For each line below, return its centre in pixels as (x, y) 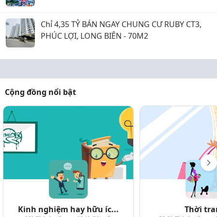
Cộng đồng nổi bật (40, 92)
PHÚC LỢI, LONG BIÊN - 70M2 (94, 36)
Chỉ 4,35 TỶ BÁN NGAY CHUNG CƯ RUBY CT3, (121, 24)
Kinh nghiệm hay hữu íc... (68, 209)
